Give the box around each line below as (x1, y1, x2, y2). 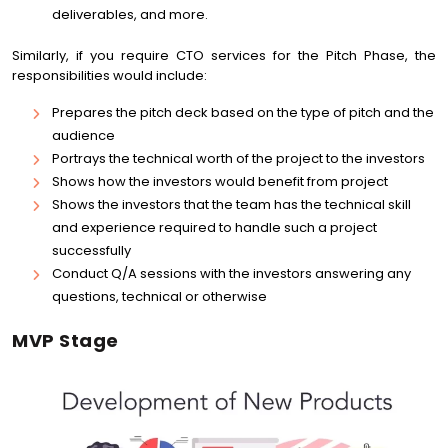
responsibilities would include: (12, 66, 207, 85)
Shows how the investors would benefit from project (52, 172, 388, 191)
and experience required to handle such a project (52, 218, 377, 237)
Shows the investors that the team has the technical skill (52, 195, 411, 214)
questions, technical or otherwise (52, 287, 267, 306)
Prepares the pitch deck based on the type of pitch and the (52, 103, 434, 122)
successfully (52, 241, 131, 260)
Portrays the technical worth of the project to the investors (52, 149, 425, 168)
